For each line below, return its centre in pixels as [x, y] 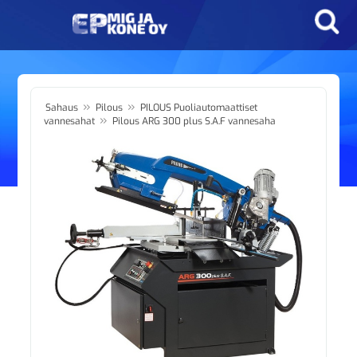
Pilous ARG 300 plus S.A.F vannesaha [194, 121]
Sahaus [62, 108]
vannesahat [70, 121]
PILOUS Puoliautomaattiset [199, 108]
